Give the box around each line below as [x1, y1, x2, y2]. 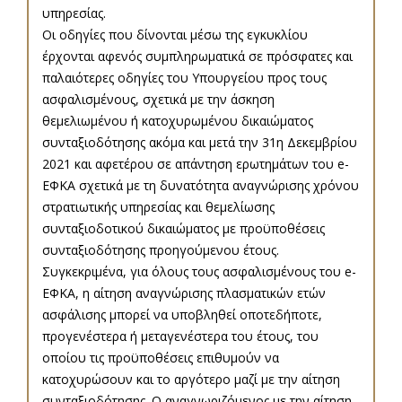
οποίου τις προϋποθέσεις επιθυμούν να [42, 349, 279, 367]
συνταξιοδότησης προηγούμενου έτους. [42, 241, 279, 259]
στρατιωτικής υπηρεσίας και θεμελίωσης [42, 198, 275, 216]
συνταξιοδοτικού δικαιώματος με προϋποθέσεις [42, 220, 325, 238]
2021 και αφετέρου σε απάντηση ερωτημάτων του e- [42, 155, 349, 173]
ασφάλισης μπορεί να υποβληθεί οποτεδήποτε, [42, 306, 322, 324]
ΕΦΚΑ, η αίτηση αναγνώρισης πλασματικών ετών [42, 284, 326, 302]
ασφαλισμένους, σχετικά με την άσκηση [42, 91, 275, 109]
